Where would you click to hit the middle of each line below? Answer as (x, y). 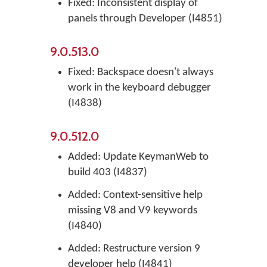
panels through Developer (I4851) (145, 19)
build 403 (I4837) (108, 173)
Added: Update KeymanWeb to (138, 157)
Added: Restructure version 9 (134, 249)
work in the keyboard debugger (139, 88)
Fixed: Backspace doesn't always (141, 72)
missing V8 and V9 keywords (133, 211)
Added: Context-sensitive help (135, 195)
